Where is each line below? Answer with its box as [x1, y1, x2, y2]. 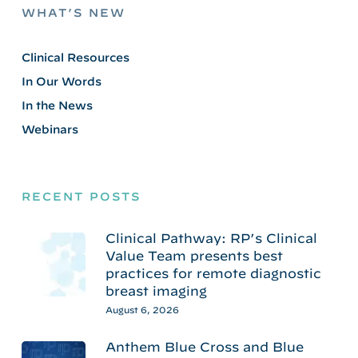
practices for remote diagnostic [105, 265, 321, 280]
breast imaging [105, 283, 207, 298]
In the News [21, 98, 93, 112]
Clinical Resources [21, 50, 129, 64]
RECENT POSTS [21, 189, 141, 203]
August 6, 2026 [105, 304, 179, 315]
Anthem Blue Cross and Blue [105, 339, 304, 354]
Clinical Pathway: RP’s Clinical [105, 230, 317, 245]
